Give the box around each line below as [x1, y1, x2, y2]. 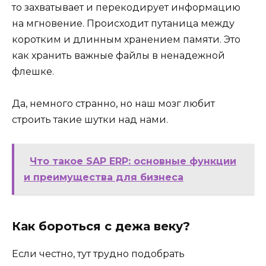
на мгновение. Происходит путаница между [12, 17, 235, 29]
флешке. [12, 65, 54, 77]
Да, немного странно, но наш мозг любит [12, 98, 215, 110]
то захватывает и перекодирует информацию [12, 1, 240, 13]
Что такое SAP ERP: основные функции [30, 156, 236, 167]
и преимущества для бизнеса [24, 172, 183, 183]
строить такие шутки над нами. [12, 114, 168, 126]
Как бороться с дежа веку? [12, 219, 190, 234]
